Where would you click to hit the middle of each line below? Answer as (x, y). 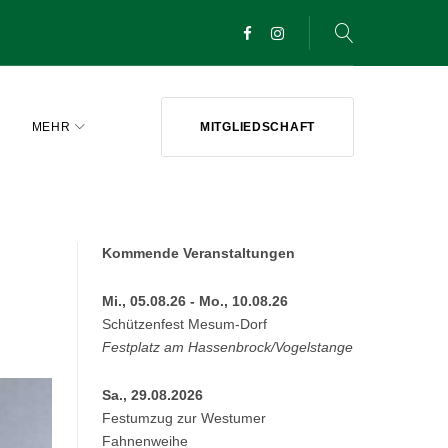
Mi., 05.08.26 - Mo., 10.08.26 (195, 301)
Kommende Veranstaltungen (199, 253)
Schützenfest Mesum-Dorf (185, 324)
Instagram (316, 60)
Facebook (285, 60)
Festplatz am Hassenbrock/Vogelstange (228, 347)
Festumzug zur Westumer (184, 418)
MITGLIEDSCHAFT (257, 127)
